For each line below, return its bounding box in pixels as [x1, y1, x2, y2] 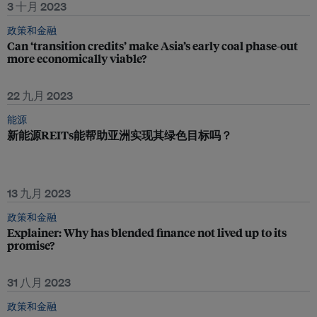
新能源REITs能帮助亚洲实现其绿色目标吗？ [7, 127, 232, 143]
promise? [7, 237, 54, 253]
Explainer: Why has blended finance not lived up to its [7, 224, 287, 241]
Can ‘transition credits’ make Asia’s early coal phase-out [7, 38, 298, 54]
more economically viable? [7, 50, 146, 67]
